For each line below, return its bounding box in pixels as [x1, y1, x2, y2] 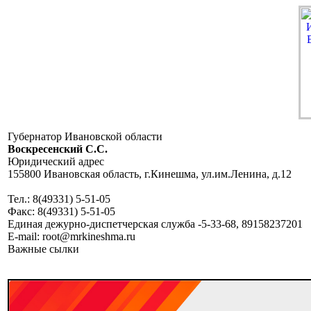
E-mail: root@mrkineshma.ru [8, 230, 135, 242]
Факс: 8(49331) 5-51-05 [8, 205, 115, 217]
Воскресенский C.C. [8, 143, 108, 155]
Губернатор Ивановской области [8, 131, 162, 142]
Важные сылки [8, 243, 79, 255]
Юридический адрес [8, 155, 104, 167]
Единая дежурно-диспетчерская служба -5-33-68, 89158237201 [8, 218, 303, 230]
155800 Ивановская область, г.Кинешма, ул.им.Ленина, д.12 [8, 168, 292, 180]
